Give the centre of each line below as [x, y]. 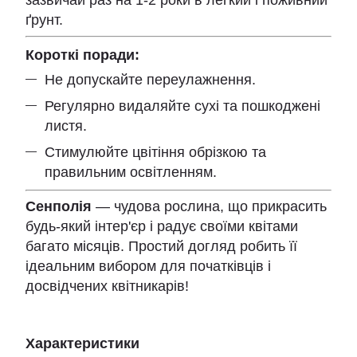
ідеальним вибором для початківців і [148, 266]
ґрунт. [44, 20]
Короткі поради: [82, 55]
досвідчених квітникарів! [107, 286]
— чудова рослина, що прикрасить [209, 206]
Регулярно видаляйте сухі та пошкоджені [182, 106]
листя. [66, 126]
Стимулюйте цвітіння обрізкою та [155, 153]
